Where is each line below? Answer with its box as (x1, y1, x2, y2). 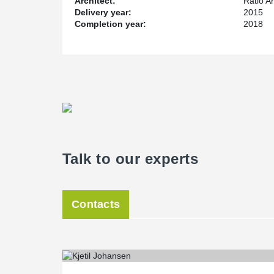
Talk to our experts (62, 150, 199, 167)
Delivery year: (75, 7, 131, 17)
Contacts (72, 198, 120, 210)
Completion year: (75, 19, 146, 29)
